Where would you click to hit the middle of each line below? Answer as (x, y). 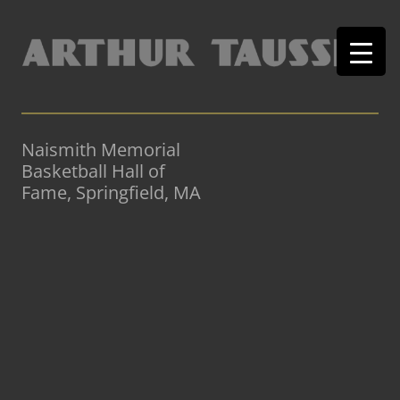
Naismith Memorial (101, 150)
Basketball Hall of (93, 171)
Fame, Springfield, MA (111, 193)
